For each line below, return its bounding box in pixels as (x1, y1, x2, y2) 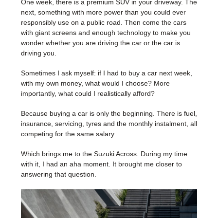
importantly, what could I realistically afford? (21, 89, 155, 97)
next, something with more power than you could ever (21, 8, 186, 16)
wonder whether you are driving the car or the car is (21, 38, 180, 47)
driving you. (21, 49, 56, 57)
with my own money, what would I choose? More (21, 79, 170, 87)
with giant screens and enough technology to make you (21, 28, 191, 36)
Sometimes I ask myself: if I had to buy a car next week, (21, 69, 192, 77)
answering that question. (21, 170, 96, 178)
